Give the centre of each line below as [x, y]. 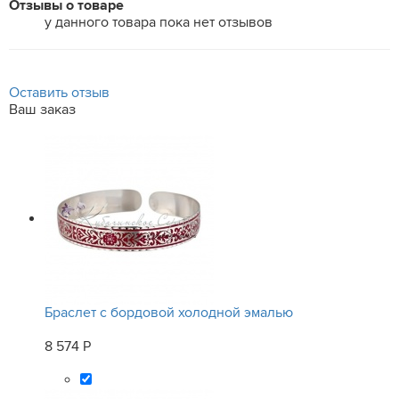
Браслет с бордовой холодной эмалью [169, 313]
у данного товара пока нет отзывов [159, 22]
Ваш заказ [42, 110]
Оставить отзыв [59, 93]
